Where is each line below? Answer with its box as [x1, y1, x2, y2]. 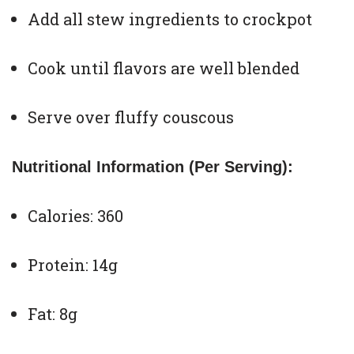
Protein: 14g [28, 254, 118, 276]
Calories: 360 [28, 205, 123, 227]
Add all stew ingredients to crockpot [28, 9, 312, 30]
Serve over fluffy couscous [28, 107, 234, 128]
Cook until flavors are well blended [28, 58, 299, 79]
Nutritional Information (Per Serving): [12, 158, 293, 176]
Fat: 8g [28, 303, 77, 325]
